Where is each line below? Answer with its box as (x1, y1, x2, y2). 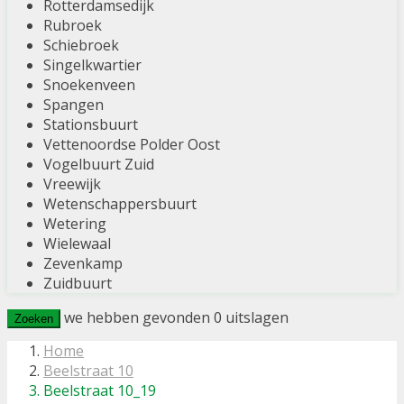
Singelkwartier (43, 55, 142, 76)
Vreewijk (43, 174, 101, 195)
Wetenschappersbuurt (43, 194, 197, 215)
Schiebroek (43, 35, 119, 56)
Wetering (43, 214, 106, 234)
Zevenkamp (43, 253, 123, 274)
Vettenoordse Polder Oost (43, 134, 220, 155)
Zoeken (14, 312, 53, 326)
